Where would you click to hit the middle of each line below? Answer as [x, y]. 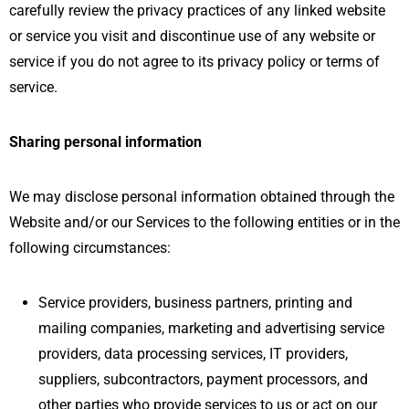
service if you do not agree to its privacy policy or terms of [194, 61]
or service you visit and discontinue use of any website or [192, 36]
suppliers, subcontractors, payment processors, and [203, 379]
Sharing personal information [105, 142]
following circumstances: [90, 247]
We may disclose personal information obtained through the [202, 196]
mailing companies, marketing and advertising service [211, 328]
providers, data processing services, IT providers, [193, 353]
